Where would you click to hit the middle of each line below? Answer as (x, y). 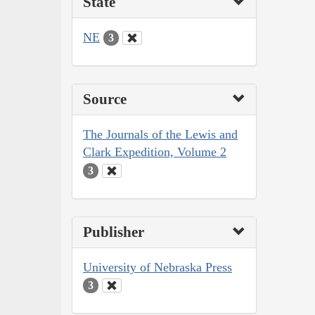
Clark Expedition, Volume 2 (155, 152)
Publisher (114, 232)
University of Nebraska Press (157, 267)
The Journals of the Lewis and (160, 135)
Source (105, 99)
